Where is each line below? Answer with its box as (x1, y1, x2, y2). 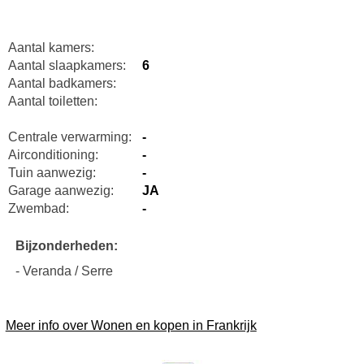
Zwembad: (7, 201, 69, 216)
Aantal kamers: (7, 41, 94, 55)
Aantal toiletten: (7, 94, 97, 109)
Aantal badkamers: (7, 76, 116, 91)
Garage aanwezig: (7, 184, 114, 198)
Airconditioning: (7, 148, 98, 162)
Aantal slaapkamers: (7, 58, 126, 73)
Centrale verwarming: (7, 130, 132, 145)
